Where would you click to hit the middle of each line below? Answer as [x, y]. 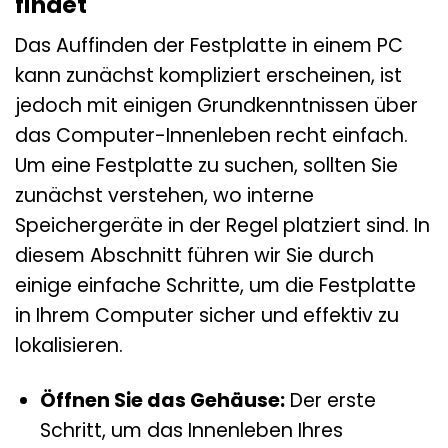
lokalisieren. [69, 346]
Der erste [330, 401]
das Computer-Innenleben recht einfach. [211, 136]
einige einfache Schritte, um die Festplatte [215, 286]
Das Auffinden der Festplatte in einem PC [209, 46]
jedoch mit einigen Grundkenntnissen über [216, 106]
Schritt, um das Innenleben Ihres [191, 431]
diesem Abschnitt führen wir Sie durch [194, 256]
